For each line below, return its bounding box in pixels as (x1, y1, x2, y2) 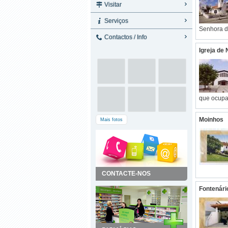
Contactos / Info (103, 34, 147, 41)
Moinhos (199, 116, 223, 123)
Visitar (103, 1, 122, 8)
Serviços (103, 17, 128, 24)
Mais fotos (100, 117, 123, 122)
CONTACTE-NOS (102, 170, 151, 177)
